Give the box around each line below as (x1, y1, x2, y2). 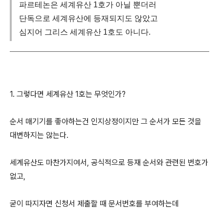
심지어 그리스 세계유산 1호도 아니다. (19, 28, 151, 36)
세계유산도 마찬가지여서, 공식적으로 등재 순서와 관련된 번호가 (10, 158, 208, 167)
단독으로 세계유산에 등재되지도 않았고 (19, 14, 158, 22)
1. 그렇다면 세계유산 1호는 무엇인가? (10, 89, 126, 99)
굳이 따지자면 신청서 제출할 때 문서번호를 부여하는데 (10, 199, 179, 208)
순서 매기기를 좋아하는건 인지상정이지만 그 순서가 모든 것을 (10, 117, 201, 126)
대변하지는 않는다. (10, 131, 68, 140)
